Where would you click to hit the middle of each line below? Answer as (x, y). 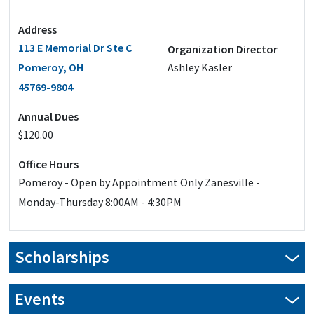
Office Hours (48, 164)
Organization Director (223, 49)
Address (37, 29)
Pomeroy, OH (51, 67)
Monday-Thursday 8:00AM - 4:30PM (100, 202)
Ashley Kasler (200, 67)
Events (40, 299)
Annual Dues (48, 116)
